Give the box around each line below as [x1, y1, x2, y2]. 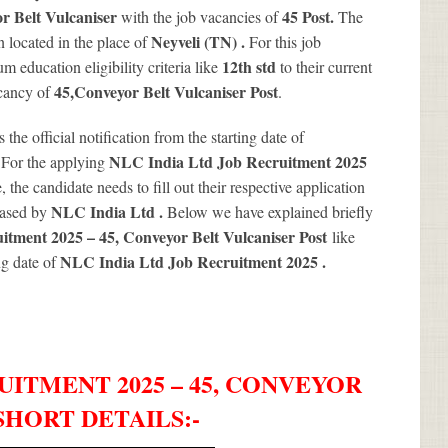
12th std [222, 54, 280, 78]
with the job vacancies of [121, 5, 282, 27]
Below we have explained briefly [167, 200, 373, 222]
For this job [249, 30, 321, 52]
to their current [280, 55, 372, 77]
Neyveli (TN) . [151, 29, 249, 53]
